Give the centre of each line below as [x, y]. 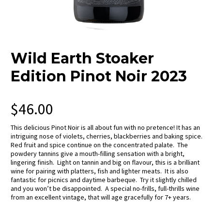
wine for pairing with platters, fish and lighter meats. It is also [100, 171]
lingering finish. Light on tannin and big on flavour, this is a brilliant [105, 163]
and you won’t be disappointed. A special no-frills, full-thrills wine [105, 189]
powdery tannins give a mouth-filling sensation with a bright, [98, 154]
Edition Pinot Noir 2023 [99, 77]
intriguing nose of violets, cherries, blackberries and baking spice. [108, 136]
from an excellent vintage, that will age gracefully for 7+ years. [101, 197]
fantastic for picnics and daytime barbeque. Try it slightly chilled [104, 180]
